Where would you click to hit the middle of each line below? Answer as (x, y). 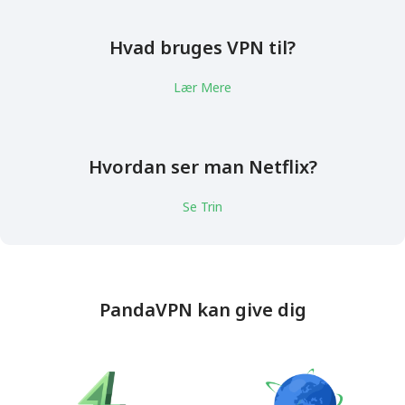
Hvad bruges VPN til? (202, 47)
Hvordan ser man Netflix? (202, 166)
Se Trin (202, 206)
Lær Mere (202, 87)
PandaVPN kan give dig (202, 309)
